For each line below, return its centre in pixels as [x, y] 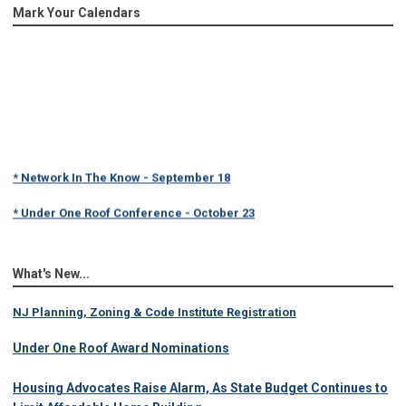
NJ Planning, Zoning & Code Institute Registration [155, 313]
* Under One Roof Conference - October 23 [134, 209]
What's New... [51, 274]
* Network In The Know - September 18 [121, 174]
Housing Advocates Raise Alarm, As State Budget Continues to [200, 388]
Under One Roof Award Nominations [121, 348]
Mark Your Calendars [77, 13]
